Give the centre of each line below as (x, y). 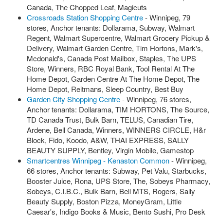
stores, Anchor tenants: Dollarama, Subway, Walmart (111, 27)
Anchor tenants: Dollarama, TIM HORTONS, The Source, (118, 109)
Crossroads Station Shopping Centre (85, 17)
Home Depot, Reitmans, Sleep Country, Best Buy (105, 89)
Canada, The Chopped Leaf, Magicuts (87, 7)
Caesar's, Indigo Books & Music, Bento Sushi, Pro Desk (116, 211)
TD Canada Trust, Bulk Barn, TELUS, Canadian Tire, (110, 119)
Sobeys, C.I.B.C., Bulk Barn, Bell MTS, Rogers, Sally (111, 191)
